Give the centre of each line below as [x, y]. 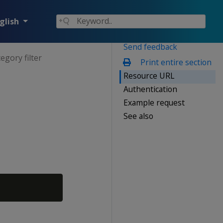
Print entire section [175, 62]
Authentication [150, 89]
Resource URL [149, 75]
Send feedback [150, 47]
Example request [154, 102]
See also [138, 116]
